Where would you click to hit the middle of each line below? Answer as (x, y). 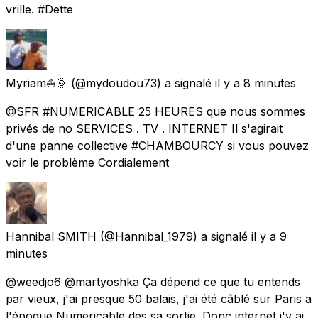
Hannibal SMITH (51, 236)
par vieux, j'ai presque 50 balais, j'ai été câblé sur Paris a (159, 298)
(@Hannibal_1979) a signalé (174, 236)
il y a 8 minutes (256, 83)
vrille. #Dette (39, 9)
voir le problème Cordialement (87, 162)
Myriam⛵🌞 (37, 83)
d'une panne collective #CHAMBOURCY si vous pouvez (157, 145)
